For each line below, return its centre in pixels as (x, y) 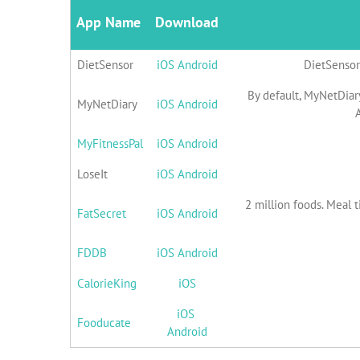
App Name (108, 22)
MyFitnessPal (110, 143)
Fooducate (104, 323)
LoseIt (92, 174)
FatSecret (102, 213)
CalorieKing (107, 283)
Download (187, 22)
